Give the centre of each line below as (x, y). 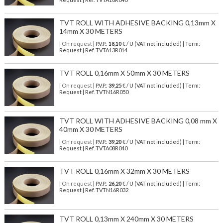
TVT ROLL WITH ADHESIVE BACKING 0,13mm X (137, 23)
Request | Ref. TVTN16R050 (94, 92)
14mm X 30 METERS (91, 31)
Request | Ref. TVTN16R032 (94, 190)
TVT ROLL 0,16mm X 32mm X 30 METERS (124, 171)
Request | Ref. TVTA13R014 (93, 50)
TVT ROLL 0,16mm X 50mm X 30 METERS (124, 73)
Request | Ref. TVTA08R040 (93, 148)
